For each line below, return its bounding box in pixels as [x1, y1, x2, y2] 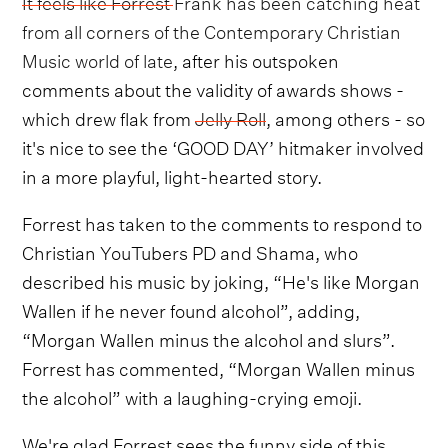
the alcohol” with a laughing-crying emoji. [22, 381, 363, 411]
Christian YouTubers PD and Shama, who [22, 236, 359, 266]
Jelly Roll [195, 102, 267, 132]
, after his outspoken [173, 44, 340, 74]
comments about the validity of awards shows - [22, 73, 405, 103]
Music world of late [22, 44, 174, 74]
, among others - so [266, 102, 426, 132]
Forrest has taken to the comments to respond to [22, 207, 423, 237]
